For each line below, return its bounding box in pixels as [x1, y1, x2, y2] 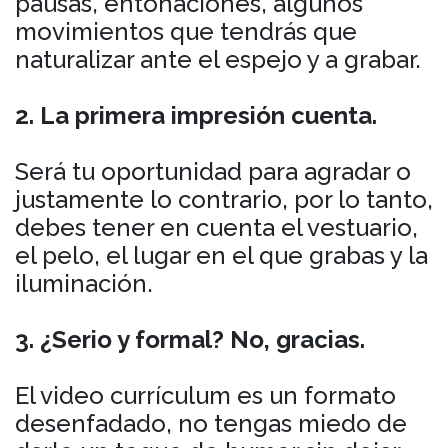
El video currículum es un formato [15, 380, 396, 410]
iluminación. [15, 268, 153, 298]
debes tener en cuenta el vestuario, [15, 212, 418, 242]
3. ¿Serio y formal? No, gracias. [15, 324, 365, 354]
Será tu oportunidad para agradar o [15, 156, 411, 186]
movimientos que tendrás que [15, 16, 357, 46]
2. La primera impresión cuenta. [15, 100, 377, 130]
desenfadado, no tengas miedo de [15, 408, 407, 438]
